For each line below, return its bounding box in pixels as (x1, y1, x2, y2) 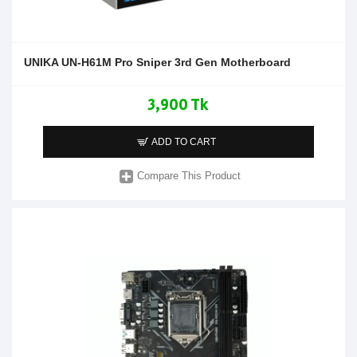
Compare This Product (137, 170, 241, 182)
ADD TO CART (151, 135, 217, 147)
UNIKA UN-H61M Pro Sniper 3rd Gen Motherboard (24, 55, 291, 69)
